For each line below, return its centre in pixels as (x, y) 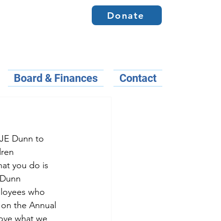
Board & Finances (56, 78)
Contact (138, 78)
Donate (126, 15)
